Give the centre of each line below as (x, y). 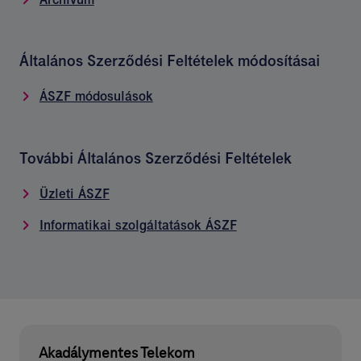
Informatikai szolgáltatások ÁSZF (138, 225)
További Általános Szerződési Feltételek (156, 158)
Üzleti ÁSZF (74, 193)
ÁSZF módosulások (96, 97)
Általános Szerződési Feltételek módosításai (170, 61)
